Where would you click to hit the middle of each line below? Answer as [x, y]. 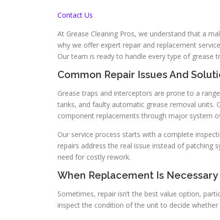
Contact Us [75, 15]
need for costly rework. [94, 157]
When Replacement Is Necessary [138, 176]
